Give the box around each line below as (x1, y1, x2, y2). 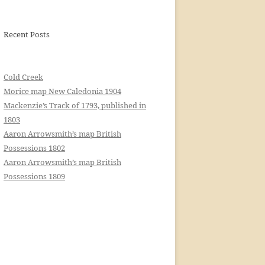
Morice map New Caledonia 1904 (4, 86, 121, 96)
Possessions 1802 (4, 143, 65, 153)
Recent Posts (4, 29, 50, 40)
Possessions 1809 (4, 171, 65, 182)
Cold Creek (4, 72, 43, 82)
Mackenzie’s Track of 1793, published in (4, 100, 146, 111)
